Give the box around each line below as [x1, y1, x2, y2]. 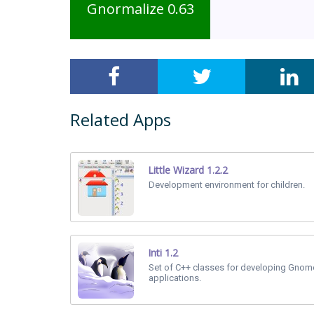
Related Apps [70, 108, 171, 131]
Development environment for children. [149, 179, 305, 190]
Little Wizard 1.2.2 [148, 163, 228, 177]
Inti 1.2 [148, 246, 178, 259]
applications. [149, 273, 201, 283]
